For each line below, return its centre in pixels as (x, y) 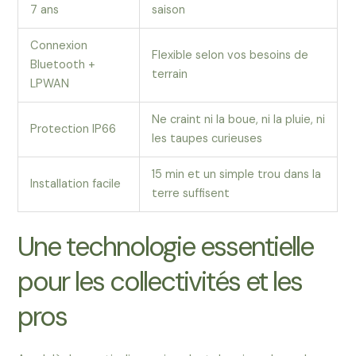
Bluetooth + (63, 65)
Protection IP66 (74, 130)
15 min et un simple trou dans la (237, 175)
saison (169, 10)
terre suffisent (191, 194)
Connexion (59, 46)
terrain (170, 75)
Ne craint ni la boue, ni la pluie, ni (239, 120)
